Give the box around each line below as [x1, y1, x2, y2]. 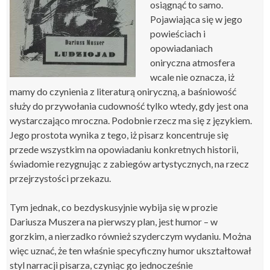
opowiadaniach [150, 42, 213, 54]
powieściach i [150, 27, 206, 39]
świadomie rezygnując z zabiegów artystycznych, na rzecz [10, 157, 250, 169]
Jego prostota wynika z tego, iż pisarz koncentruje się [10, 128, 229, 140]
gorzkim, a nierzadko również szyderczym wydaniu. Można [10, 230, 252, 242]
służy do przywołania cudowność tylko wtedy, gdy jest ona [10, 99, 249, 111]
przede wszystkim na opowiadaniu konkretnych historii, [10, 143, 239, 155]
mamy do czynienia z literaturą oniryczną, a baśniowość [10, 85, 237, 97]
